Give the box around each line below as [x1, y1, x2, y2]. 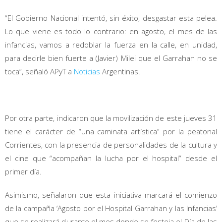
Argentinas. [100, 66, 140, 76]
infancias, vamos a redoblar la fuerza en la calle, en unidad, [5, 39, 217, 50]
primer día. [5, 166, 42, 176]
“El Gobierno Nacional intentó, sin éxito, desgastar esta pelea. [5, 12, 217, 23]
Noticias [74, 66, 100, 76]
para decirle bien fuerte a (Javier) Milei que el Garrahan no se [5, 53, 217, 63]
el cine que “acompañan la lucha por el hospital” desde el [5, 153, 217, 163]
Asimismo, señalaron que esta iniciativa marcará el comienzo [5, 189, 217, 200]
